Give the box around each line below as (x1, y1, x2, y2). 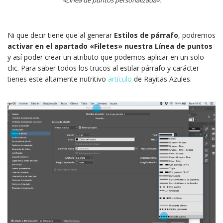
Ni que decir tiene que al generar (7, 30, 114, 40)
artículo (108, 74, 132, 84)
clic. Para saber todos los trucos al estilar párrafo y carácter (7, 63, 199, 73)
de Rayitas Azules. (132, 74, 192, 84)
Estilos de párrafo (114, 30, 178, 40)
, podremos (178, 30, 216, 40)
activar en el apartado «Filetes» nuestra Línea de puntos (7, 41, 213, 51)
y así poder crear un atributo (7, 52, 99, 62)
